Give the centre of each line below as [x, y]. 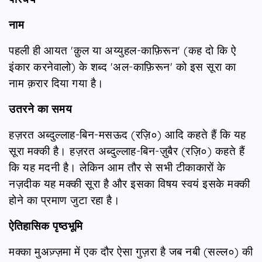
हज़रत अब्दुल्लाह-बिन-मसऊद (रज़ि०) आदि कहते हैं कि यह [127, 134]
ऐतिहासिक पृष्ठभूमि [46, 225]
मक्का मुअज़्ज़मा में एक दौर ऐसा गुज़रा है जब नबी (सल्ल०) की [131, 251]
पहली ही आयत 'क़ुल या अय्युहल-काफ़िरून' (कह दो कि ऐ [123, 50]
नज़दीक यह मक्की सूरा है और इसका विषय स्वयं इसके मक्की [130, 183]
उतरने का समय [40, 108]
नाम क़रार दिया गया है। [56, 83]
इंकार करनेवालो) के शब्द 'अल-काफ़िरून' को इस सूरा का [122, 66]
